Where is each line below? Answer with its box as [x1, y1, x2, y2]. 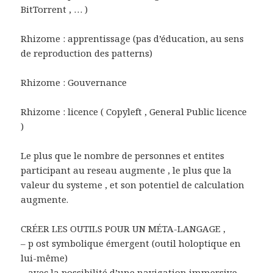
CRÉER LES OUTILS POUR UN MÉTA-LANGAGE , [21, 222, 226, 235]
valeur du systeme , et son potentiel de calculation [21, 178, 245, 191]
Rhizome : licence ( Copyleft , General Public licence [21, 105, 247, 118]
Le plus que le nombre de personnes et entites [21, 149, 225, 161]
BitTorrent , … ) [21, 2, 88, 15]
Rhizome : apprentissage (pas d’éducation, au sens [21, 32, 244, 44]
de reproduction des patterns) [21, 46, 153, 59]
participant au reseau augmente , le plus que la [21, 163, 232, 176]
